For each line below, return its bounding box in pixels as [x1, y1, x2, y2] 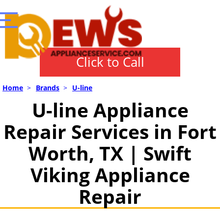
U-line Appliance [31, 97, 189, 123]
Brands [36, 83, 59, 92]
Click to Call [76, 53, 144, 71]
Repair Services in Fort [3, 118, 217, 144]
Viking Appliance [30, 162, 190, 188]
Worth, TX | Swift [28, 140, 192, 166]
